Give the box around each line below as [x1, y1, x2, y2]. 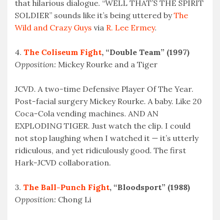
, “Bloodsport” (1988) [110, 182, 190, 192]
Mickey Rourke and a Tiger [56, 59, 158, 70]
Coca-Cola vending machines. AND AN [15, 109, 159, 119]
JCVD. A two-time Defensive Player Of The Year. [15, 84, 193, 94]
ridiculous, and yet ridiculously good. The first [15, 145, 186, 156]
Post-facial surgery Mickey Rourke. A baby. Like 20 [15, 96, 202, 107]
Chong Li [56, 194, 91, 205]
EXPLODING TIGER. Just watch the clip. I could [15, 121, 191, 131]
